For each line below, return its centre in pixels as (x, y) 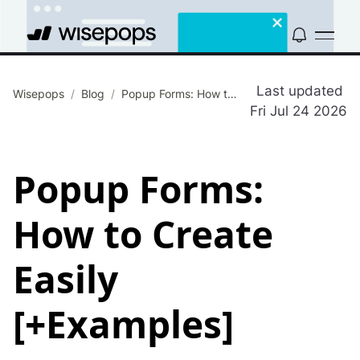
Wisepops (39, 93)
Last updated (302, 90)
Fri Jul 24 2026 (299, 110)
